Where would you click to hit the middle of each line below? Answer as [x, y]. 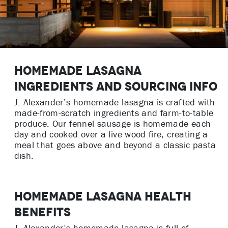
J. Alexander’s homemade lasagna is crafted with [115, 103]
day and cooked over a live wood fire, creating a [111, 135]
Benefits [42, 212]
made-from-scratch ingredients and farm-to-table [114, 113]
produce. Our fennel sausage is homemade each [112, 124]
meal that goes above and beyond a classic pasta [115, 145]
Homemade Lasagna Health [103, 196]
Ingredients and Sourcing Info [116, 87]
